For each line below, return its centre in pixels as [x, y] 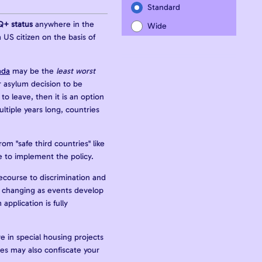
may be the [33, 71]
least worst [76, 71]
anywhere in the [63, 24]
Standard [164, 8]
